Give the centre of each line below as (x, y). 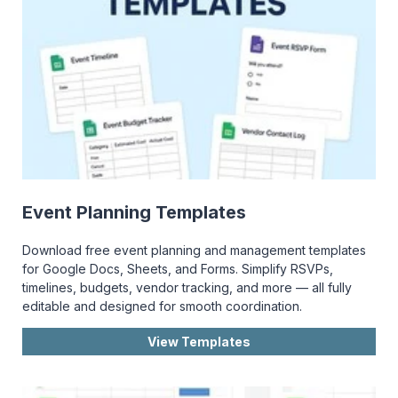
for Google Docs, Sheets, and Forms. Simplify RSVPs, (178, 268)
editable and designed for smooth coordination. (162, 306)
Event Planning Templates (134, 213)
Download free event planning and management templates (194, 250)
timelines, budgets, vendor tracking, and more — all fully (187, 287)
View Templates (199, 341)
